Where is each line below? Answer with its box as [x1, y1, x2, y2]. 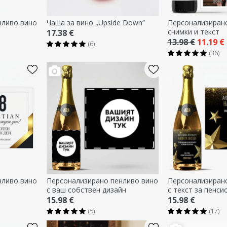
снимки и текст [167, 26, 219, 36]
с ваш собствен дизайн [46, 184, 126, 195]
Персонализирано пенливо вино [46, 175, 158, 185]
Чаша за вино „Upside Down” [46, 17, 145, 27]
